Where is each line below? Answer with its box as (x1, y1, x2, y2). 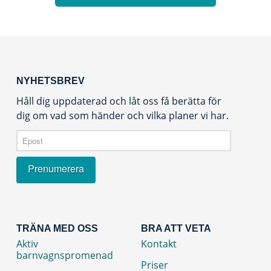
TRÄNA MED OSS (16, 223, 98, 233)
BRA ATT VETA (140, 223, 211, 233)
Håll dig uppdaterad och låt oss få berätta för (16, 94, 221, 108)
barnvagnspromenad (16, 248, 113, 262)
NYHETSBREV (16, 76, 85, 87)
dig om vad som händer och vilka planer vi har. (16, 109, 229, 123)
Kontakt (140, 237, 177, 250)
